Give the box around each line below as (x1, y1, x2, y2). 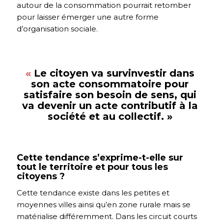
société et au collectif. (47, 110, 167, 122)
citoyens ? (16, 170, 65, 182)
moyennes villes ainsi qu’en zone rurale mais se (16, 200, 191, 210)
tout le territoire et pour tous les (16, 161, 168, 172)
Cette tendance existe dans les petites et (16, 188, 169, 198)
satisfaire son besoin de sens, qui (23, 88, 196, 101)
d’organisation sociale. (16, 24, 98, 33)
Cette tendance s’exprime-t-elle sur (16, 152, 183, 163)
